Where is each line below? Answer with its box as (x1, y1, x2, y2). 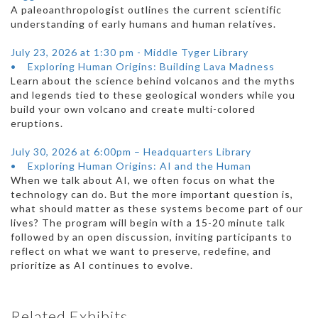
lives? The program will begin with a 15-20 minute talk (11, 216, 285, 229)
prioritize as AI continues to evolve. (11, 259, 193, 272)
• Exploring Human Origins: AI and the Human (11, 160, 251, 172)
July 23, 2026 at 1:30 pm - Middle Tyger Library (11, 46, 248, 59)
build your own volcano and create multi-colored (11, 103, 256, 116)
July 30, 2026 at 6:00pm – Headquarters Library (11, 146, 251, 158)
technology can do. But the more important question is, (11, 188, 293, 201)
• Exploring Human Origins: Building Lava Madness (11, 60, 275, 73)
